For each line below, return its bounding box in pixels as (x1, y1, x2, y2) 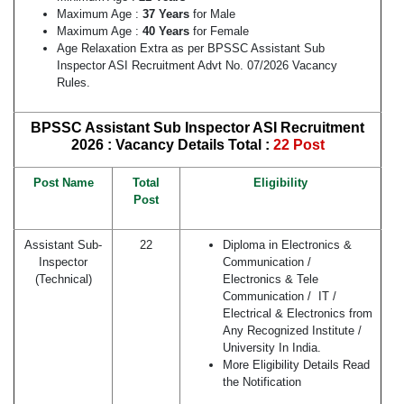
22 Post (272, 137, 325, 153)
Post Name (32, 176, 94, 190)
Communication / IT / (223, 289, 340, 304)
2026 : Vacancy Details (70, 137, 225, 153)
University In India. (223, 341, 321, 355)
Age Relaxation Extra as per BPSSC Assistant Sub (57, 41, 325, 56)
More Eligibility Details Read (223, 358, 370, 372)
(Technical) (34, 272, 92, 287)
